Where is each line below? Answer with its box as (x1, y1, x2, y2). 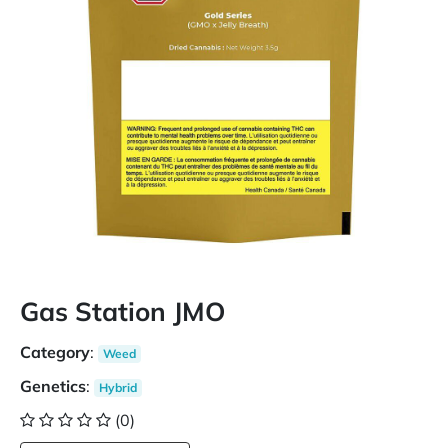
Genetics (20, 376, 86, 396)
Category (20, 342, 90, 362)
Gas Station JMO (20, 295, 225, 328)
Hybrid (98, 380, 137, 395)
